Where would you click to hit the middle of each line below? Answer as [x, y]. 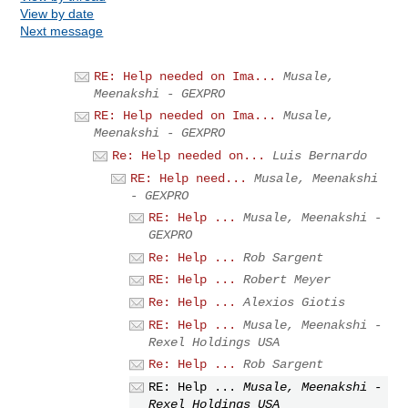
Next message [62, 31]
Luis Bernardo [320, 155]
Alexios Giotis [295, 302]
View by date [57, 13]
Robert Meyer [287, 280]
